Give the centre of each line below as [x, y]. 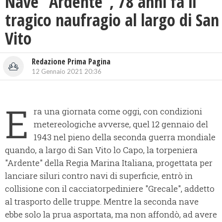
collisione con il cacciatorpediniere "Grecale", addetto [110, 189]
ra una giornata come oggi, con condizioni [118, 111]
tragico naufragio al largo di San [112, 20]
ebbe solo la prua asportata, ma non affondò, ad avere [111, 215]
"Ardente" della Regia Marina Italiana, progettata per [109, 163]
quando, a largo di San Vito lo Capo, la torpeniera [101, 150]
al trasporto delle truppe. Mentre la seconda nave [102, 202]
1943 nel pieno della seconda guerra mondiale [125, 137]
